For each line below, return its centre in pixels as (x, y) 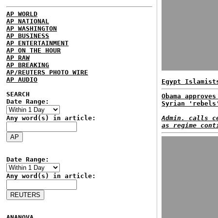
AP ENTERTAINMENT (37, 43)
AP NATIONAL (28, 21)
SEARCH (18, 94)
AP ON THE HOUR (34, 50)
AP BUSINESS (28, 36)
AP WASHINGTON (32, 28)
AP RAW (18, 58)
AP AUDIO (22, 80)
